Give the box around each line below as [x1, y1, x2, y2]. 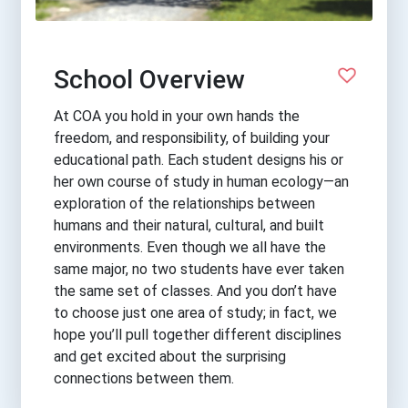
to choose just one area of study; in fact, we [54, 303, 337, 321]
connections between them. [54, 369, 234, 387]
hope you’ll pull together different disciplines [54, 325, 342, 343]
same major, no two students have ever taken [54, 260, 344, 278]
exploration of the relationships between [54, 194, 315, 212]
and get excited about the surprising [54, 347, 286, 365]
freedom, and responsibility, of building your [54, 128, 330, 147]
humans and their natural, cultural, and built [54, 216, 324, 234]
